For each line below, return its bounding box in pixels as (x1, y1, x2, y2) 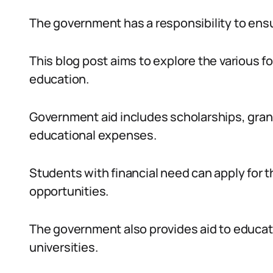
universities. (29, 239, 98, 255)
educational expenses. (29, 127, 157, 143)
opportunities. (29, 183, 109, 199)
